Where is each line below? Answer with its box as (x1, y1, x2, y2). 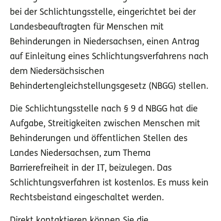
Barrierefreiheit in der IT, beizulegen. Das (10, 164, 172, 174)
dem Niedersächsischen (10, 67, 105, 77)
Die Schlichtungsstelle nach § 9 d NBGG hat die (10, 105, 198, 114)
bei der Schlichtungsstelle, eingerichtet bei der (10, 8, 196, 18)
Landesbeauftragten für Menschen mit (10, 23, 164, 33)
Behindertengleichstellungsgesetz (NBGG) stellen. (10, 82, 208, 92)
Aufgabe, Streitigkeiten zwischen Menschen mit (10, 119, 200, 129)
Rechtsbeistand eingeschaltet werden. (10, 193, 164, 203)
